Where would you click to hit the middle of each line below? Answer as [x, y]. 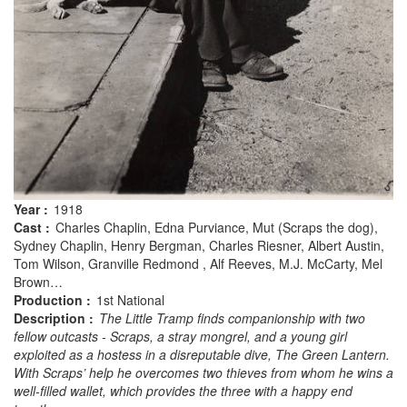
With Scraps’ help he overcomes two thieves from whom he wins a [203, 373]
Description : [54, 318]
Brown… [38, 282]
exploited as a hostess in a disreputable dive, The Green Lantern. [202, 355]
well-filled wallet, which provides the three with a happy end [183, 391]
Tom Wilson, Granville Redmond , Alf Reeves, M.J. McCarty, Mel [198, 264]
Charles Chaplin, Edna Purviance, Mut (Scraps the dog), [217, 228]
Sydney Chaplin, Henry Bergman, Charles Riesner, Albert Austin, [199, 246]
